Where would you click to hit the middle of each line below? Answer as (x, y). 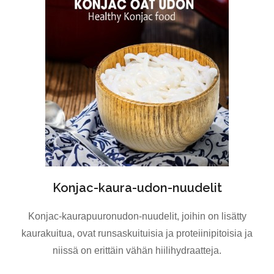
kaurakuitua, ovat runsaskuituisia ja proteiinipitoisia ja (137, 233)
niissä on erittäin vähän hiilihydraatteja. (137, 250)
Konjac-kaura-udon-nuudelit (137, 187)
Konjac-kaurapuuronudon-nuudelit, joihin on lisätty (137, 216)
